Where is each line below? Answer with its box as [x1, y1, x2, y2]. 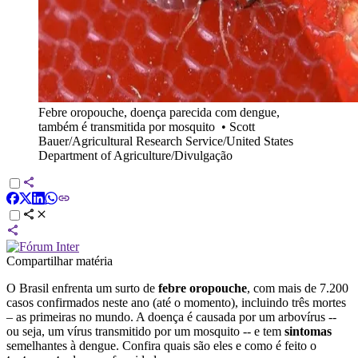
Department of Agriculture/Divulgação [38, 148, 233, 162]
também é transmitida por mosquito [38, 119, 215, 133]
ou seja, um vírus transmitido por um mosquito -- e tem [6, 324, 284, 338]
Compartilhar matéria [6, 253, 113, 268]
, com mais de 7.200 [247, 280, 348, 295]
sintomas [284, 324, 332, 338]
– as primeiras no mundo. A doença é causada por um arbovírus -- [6, 309, 336, 324]
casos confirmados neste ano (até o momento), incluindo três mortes [6, 295, 346, 309]
